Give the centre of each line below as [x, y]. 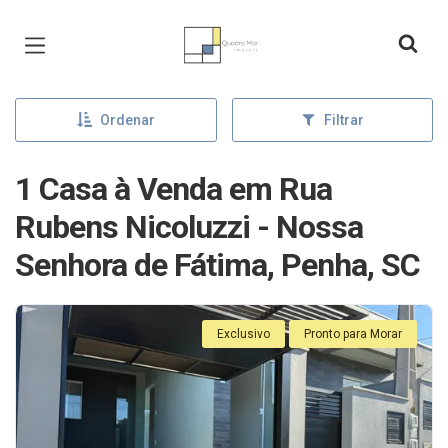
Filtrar [343, 120]
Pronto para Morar [353, 334]
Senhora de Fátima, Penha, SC [217, 265]
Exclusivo [243, 334]
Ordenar [127, 120]
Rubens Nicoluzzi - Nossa [189, 227]
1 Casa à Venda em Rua [173, 189]
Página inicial [231, 30]
